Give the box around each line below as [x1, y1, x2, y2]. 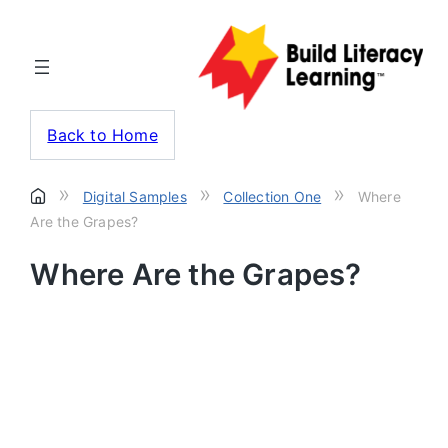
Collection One [223, 187, 322, 205]
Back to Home [47, 124, 158, 145]
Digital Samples [82, 187, 187, 205]
